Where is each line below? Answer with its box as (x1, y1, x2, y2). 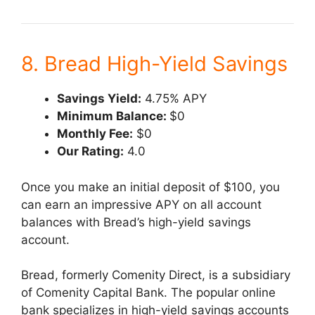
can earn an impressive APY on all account (21, 197, 262, 212)
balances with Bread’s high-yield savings (21, 214, 251, 229)
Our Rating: (57, 144, 124, 158)
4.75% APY (141, 91, 207, 105)
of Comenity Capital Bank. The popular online (21, 285, 276, 300)
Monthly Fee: (57, 127, 133, 141)
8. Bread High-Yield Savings (21, 51, 288, 76)
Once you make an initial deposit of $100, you (21, 179, 280, 194)
